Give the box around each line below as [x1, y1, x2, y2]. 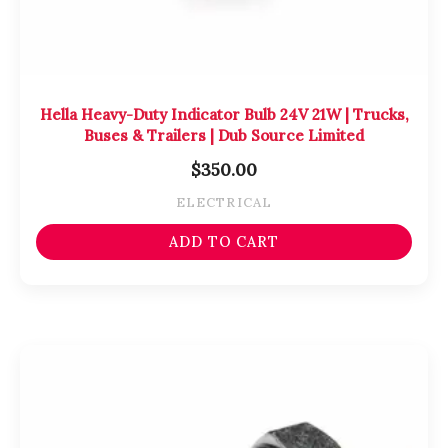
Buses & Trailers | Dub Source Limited [84, 125, 364, 145]
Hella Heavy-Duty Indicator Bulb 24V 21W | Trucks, [39, 104, 409, 124]
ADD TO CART [169, 232, 279, 251]
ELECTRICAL [176, 193, 272, 211]
